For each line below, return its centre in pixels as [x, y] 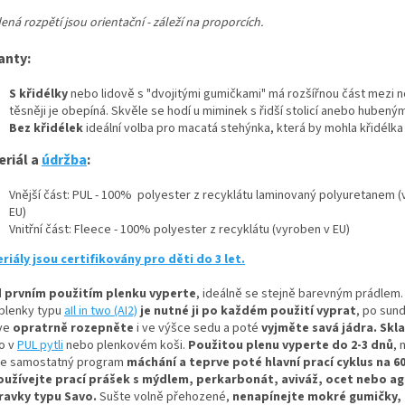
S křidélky [38, 94]
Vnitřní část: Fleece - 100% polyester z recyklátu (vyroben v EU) [179, 230]
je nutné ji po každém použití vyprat [248, 311]
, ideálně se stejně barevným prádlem [298, 294]
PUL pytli [40, 346]
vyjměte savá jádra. [319, 329]
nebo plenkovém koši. [126, 346]
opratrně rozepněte [75, 329]
